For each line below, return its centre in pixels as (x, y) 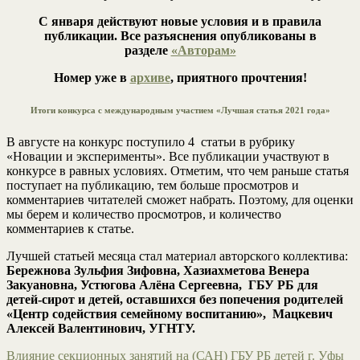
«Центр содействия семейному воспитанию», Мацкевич (170, 313)
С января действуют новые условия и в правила (180, 21)
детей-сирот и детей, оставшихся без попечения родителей (175, 299)
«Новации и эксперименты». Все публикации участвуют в (168, 156)
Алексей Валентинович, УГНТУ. (101, 328)
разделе (147, 50)
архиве (150, 77)
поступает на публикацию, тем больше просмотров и (153, 185)
